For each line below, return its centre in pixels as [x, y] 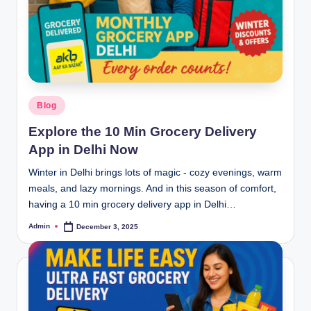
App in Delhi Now [83, 149]
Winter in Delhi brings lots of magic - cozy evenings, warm [155, 172]
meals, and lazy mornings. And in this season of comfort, [152, 188]
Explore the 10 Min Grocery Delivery [143, 131]
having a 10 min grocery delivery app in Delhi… [132, 204]
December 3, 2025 [108, 226]
